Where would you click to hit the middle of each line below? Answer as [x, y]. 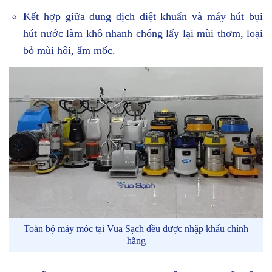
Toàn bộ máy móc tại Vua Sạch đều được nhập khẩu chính [136, 229]
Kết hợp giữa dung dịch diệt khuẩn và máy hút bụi [143, 16]
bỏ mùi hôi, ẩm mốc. [70, 50]
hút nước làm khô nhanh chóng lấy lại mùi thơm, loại [143, 33]
